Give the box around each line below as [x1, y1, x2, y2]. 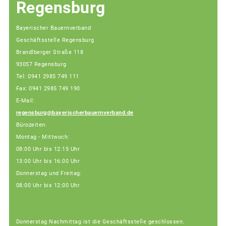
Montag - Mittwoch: [16, 134, 70, 141]
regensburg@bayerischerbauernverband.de [16, 109, 134, 117]
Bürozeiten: [16, 122, 47, 129]
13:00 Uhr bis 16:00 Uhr [16, 158, 80, 165]
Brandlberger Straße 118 [16, 49, 83, 56]
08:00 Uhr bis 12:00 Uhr [16, 182, 80, 189]
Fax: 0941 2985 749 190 [16, 85, 80, 92]
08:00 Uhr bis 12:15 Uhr [16, 146, 80, 153]
